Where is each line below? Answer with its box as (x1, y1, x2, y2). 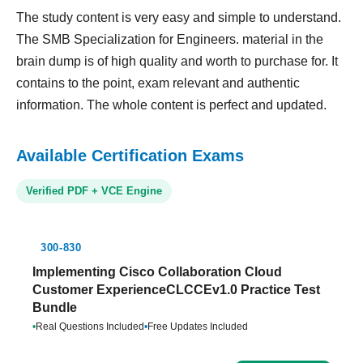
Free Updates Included (147, 321, 248, 332)
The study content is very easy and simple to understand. (16, 11, 341, 24)
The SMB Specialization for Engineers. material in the (16, 32, 323, 46)
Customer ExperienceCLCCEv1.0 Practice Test (32, 283, 320, 297)
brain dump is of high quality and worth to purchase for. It (16, 54, 338, 68)
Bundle (32, 301, 77, 314)
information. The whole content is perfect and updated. (16, 98, 327, 112)
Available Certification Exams (16, 147, 244, 164)
